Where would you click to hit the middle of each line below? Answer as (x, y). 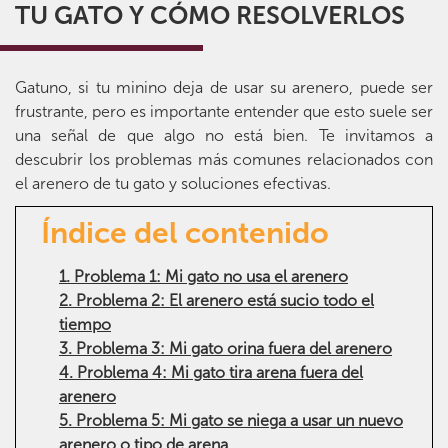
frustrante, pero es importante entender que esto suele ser (224, 112)
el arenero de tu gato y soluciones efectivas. (173, 184)
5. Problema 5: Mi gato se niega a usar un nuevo (231, 421)
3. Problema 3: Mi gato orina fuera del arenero (225, 349)
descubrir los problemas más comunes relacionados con (224, 160)
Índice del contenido (185, 233)
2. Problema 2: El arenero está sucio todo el (216, 301)
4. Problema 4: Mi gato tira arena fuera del (211, 373)
